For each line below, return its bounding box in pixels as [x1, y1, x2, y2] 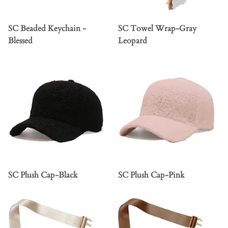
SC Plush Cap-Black [8, 169, 78, 181]
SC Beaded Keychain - [8, 23, 86, 35]
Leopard [118, 35, 147, 47]
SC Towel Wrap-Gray [118, 23, 196, 35]
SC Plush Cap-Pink [118, 169, 185, 181]
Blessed [8, 35, 33, 47]
